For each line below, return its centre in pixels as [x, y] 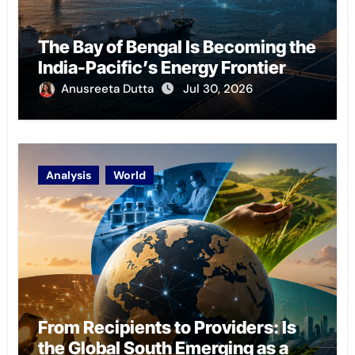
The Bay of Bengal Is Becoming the [177, 46]
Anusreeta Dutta [109, 88]
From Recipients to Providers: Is [167, 327]
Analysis [68, 175]
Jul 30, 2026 [218, 88]
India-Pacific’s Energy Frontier [163, 67]
